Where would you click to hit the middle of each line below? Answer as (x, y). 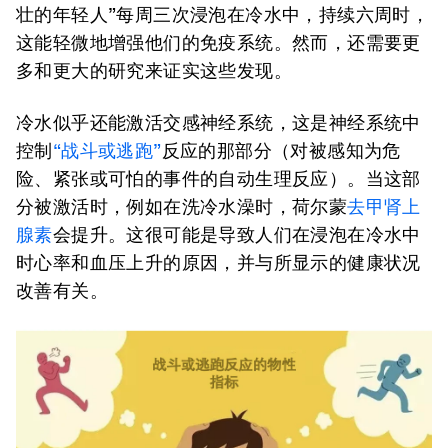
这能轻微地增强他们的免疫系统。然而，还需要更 (218, 42)
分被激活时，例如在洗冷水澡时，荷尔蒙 (182, 206)
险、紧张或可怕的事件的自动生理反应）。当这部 (218, 178)
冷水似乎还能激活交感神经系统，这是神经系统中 (218, 122)
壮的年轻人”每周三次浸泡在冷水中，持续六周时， (223, 14)
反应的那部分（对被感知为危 (281, 150)
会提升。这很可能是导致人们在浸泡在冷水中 (236, 234)
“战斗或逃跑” (107, 150)
